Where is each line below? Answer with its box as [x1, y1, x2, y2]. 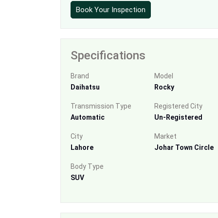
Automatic [71, 113, 105, 121]
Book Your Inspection [76, 5, 145, 14]
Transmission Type [71, 102, 131, 110]
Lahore [71, 143, 93, 151]
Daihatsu [71, 83, 100, 91]
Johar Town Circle [154, 143, 214, 151]
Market [154, 132, 177, 140]
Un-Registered [154, 113, 202, 121]
